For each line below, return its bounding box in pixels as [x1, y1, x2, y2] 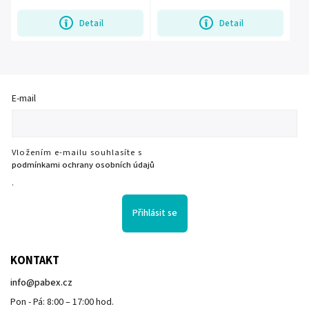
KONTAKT [10, 252, 59, 270]
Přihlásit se [132, 206, 177, 221]
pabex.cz [34, 276, 72, 290]
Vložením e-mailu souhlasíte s [12, 146, 142, 159]
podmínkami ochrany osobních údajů [12, 158, 154, 171]
